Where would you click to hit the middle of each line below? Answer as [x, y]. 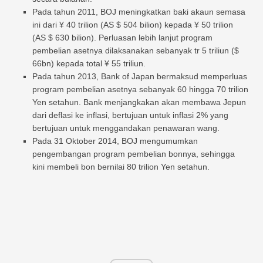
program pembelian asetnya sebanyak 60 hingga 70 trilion [140, 90]
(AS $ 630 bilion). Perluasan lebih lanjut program [122, 38]
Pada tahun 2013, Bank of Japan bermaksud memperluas [140, 77]
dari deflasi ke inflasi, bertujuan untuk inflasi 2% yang [130, 115]
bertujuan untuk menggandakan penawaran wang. [126, 128]
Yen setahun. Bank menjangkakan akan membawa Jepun [139, 102]
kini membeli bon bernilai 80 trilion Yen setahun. [121, 167]
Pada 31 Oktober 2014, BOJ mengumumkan [115, 141]
